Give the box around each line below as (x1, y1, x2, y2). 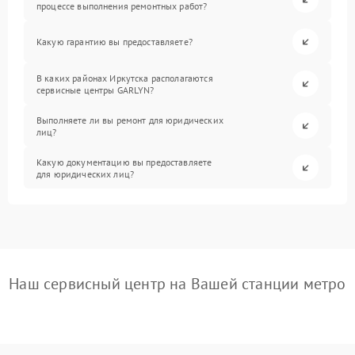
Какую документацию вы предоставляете (36, 155, 212, 168)
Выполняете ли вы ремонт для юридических (36, 113, 223, 126)
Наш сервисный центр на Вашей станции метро (9, 273, 346, 295)
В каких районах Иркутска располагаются (36, 71, 213, 84)
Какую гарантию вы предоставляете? (36, 36, 193, 48)
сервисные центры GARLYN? (36, 83, 155, 96)
